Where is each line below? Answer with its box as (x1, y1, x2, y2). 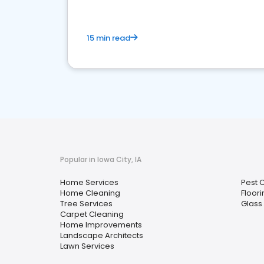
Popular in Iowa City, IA (60, 154, 141, 164)
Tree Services (60, 197, 113, 209)
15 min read (87, 32, 130, 44)
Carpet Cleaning (60, 208, 124, 220)
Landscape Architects (60, 229, 143, 241)
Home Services (60, 176, 118, 188)
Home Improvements (60, 219, 142, 230)
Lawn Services (60, 240, 114, 252)
